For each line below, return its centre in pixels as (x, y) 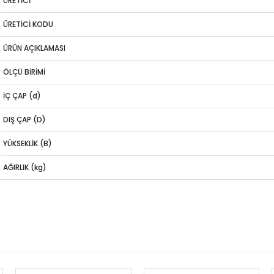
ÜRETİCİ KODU (28, 24)
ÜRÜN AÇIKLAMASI (35, 48)
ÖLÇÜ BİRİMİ (24, 72)
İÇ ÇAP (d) (22, 96)
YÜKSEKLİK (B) (28, 143)
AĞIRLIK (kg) (25, 167)
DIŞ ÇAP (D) (25, 120)
